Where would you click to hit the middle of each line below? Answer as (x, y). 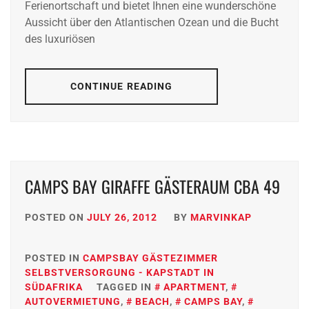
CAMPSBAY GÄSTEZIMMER (150, 258)
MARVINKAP (221, 218)
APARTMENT (195, 287)
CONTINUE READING (121, 87)
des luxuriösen (60, 39)
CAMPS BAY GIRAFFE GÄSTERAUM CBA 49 (152, 187)
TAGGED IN (126, 287)
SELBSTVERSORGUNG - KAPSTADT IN (120, 273)
